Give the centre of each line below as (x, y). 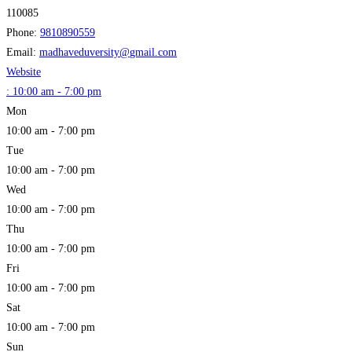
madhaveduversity (79, 52)
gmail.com (153, 52)
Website (24, 71)
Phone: (23, 32)
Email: (23, 52)
